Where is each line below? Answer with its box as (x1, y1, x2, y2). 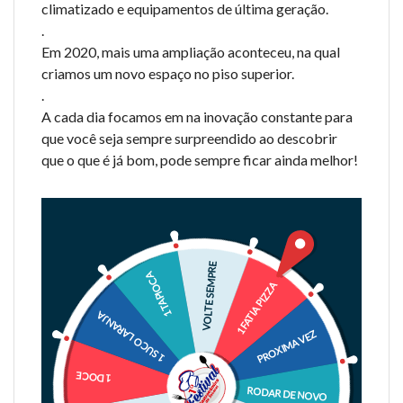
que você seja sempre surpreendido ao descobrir (41, 130, 337, 147)
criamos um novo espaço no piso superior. (41, 65, 294, 82)
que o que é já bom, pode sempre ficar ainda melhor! (41, 151, 358, 168)
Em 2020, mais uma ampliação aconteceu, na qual (41, 43, 340, 60)
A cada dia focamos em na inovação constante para (41, 108, 353, 125)
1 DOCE (75, 370, 112, 386)
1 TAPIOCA (142, 270, 175, 320)
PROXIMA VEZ (255, 327, 318, 366)
